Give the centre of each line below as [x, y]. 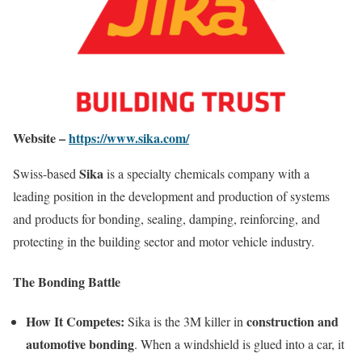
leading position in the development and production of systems [171, 196]
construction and [293, 321]
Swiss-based [46, 174]
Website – [41, 138]
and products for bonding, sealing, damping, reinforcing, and [166, 219]
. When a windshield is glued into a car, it [239, 343]
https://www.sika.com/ [129, 138]
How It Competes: [75, 321]
